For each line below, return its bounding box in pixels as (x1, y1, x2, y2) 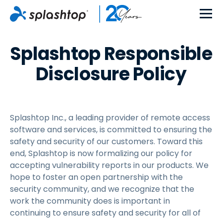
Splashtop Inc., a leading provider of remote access (10, 112, 210, 123)
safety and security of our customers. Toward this (10, 136, 203, 147)
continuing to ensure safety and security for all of (10, 207, 201, 219)
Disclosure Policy (36, 61, 186, 87)
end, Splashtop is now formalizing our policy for (10, 148, 192, 159)
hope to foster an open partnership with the (10, 171, 183, 183)
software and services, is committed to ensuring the (10, 124, 212, 135)
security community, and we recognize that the (10, 183, 194, 195)
